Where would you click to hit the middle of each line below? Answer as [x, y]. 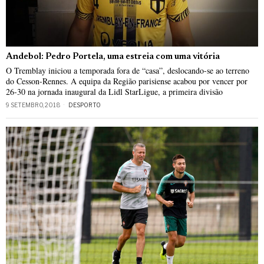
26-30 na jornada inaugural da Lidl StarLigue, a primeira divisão [114, 91]
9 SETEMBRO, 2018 [33, 105]
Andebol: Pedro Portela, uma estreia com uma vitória [113, 57]
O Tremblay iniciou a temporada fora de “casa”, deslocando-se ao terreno [128, 70]
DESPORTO [85, 105]
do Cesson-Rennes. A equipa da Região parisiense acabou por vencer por [127, 81]
